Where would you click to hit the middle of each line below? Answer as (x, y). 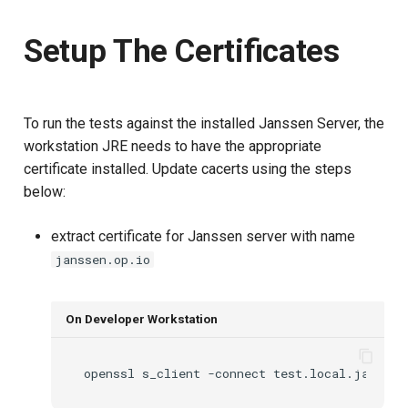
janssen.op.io (102, 260)
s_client (171, 374)
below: (45, 192)
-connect (237, 374)
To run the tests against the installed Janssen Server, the (204, 124)
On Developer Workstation (142, 318)
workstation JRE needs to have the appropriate (173, 147)
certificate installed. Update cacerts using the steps (188, 169)
